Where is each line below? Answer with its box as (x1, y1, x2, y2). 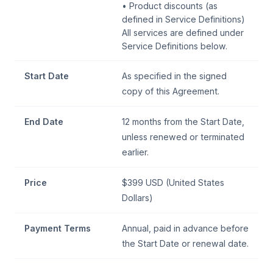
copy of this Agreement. (122, 86, 219, 96)
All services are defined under (122, 27, 244, 38)
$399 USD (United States (122, 177, 224, 188)
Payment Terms (24, 223, 91, 233)
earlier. (122, 147, 149, 157)
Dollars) (122, 193, 153, 203)
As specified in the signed (122, 71, 227, 81)
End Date (24, 116, 63, 127)
